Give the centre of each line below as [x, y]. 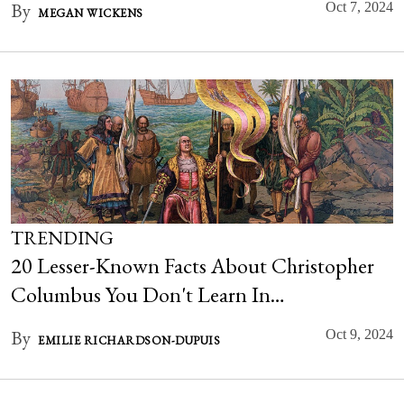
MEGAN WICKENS [91, 13]
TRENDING [62, 238]
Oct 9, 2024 [359, 334]
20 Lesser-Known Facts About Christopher [193, 266]
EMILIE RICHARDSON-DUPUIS [129, 340]
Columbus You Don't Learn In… [148, 294]
